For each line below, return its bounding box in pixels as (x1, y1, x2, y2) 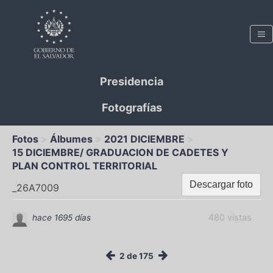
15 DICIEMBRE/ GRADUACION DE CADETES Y (12, 146, 229, 158)
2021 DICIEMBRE (104, 133, 185, 145)
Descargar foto (190, 179, 253, 190)
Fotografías (101, 101, 162, 114)
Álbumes (50, 133, 93, 145)
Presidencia (100, 75, 163, 88)
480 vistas (208, 212, 252, 223)
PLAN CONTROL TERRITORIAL (12, 160, 157, 172)
